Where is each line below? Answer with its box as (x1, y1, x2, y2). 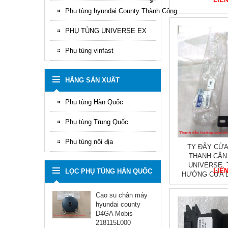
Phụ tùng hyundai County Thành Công (65, 7, 177, 15)
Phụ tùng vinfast (65, 47, 113, 54)
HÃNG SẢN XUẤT (65, 76, 120, 84)
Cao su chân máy (96, 191, 148, 199)
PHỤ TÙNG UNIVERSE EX (65, 27, 147, 35)
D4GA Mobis (96, 210, 133, 217)
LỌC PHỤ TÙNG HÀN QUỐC (65, 167, 152, 175)
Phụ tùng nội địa (65, 138, 113, 146)
